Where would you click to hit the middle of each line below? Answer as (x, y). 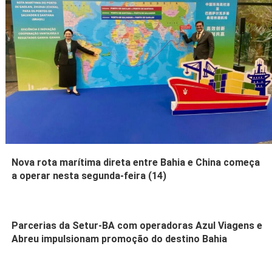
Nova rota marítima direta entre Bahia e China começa (136, 163)
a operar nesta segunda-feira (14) (89, 176)
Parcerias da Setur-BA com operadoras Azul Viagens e (137, 226)
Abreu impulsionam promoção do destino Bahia (120, 239)
